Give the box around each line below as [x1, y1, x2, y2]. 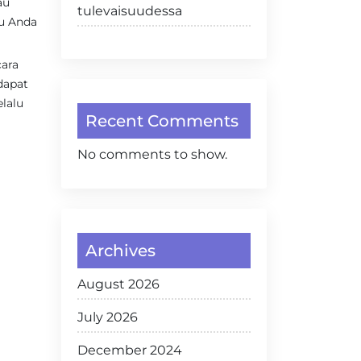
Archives [85, 241, 156, 260]
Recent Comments [85, 111, 239, 131]
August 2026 [77, 276, 160, 292]
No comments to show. [77, 147, 227, 162]
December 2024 [77, 342, 182, 358]
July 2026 [77, 309, 138, 325]
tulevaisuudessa [77, 3, 182, 19]
